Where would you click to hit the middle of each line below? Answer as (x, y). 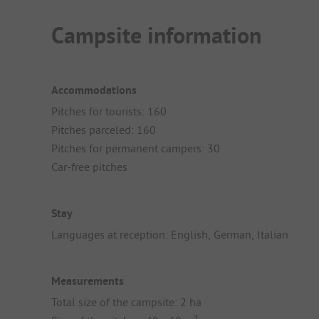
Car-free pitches (89, 166)
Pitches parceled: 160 (104, 129)
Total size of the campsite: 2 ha (126, 302)
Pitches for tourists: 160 (109, 111)
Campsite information (156, 36)
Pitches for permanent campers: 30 (136, 148)
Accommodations (94, 90)
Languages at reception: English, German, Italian (170, 235)
